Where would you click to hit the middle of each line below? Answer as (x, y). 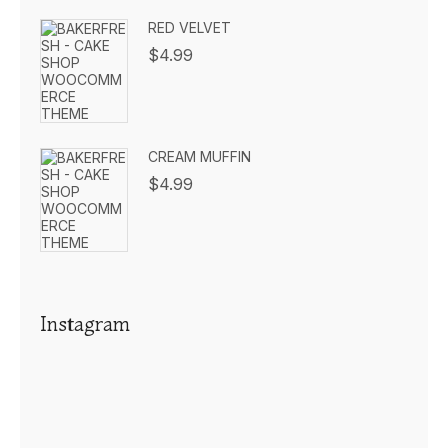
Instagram (85, 323)
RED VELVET (190, 27)
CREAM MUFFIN (200, 156)
